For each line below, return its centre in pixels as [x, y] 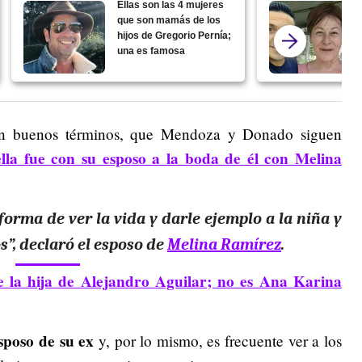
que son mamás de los [169, 20]
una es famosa [152, 51]
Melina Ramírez [224, 244]
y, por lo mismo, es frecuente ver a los [218, 340]
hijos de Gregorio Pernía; [175, 35]
